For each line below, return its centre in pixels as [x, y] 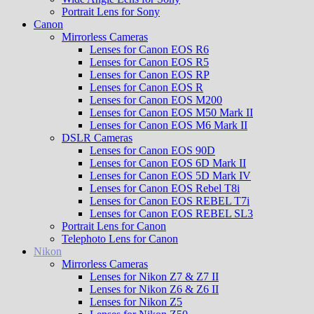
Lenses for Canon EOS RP [150, 75]
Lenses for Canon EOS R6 [149, 49]
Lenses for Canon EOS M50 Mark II [171, 112]
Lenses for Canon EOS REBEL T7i [170, 201]
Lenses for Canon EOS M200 [156, 100]
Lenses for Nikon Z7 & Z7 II [154, 277]
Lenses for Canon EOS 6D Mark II [168, 163]
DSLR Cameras [97, 138]
